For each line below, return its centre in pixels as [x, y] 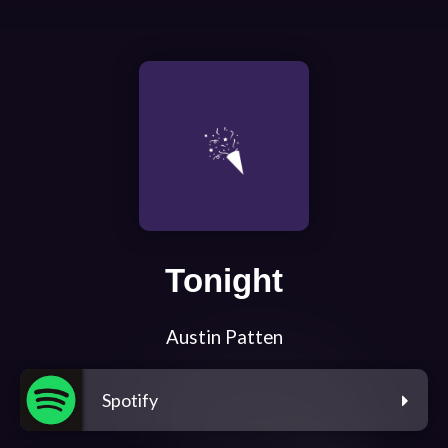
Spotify [130, 400]
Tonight [224, 281]
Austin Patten [224, 337]
